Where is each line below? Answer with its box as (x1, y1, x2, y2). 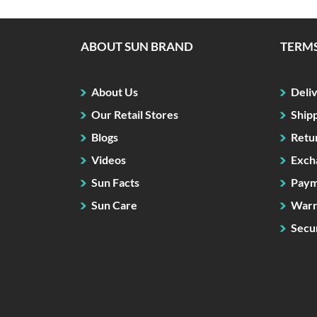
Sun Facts (91, 175, 139, 190)
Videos (91, 153, 126, 167)
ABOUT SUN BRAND (81, 39, 193, 54)
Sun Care (91, 198, 137, 212)
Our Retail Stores (91, 108, 178, 122)
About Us (91, 85, 138, 99)
